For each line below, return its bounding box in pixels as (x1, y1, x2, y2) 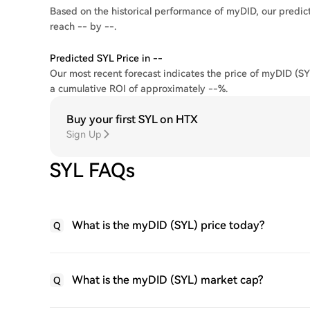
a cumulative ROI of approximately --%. (50, 83, 228, 94)
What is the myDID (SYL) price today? (72, 219, 264, 232)
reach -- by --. (50, 21, 116, 32)
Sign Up (66, 129, 102, 140)
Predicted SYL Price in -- (50, 53, 163, 64)
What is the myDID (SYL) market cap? (72, 273, 263, 286)
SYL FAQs (50, 159, 135, 182)
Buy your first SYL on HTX (66, 113, 198, 126)
